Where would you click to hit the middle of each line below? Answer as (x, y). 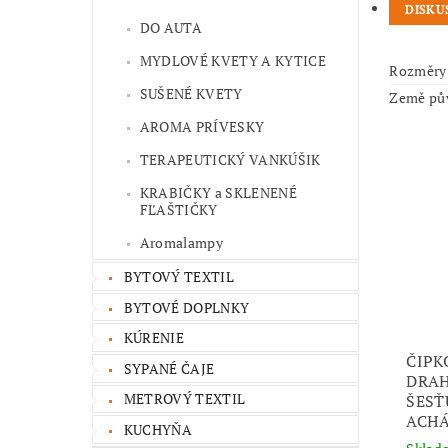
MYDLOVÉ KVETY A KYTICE (232, 61)
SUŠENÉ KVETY (191, 94)
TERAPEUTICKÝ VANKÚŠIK (230, 160)
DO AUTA (171, 28)
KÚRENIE (154, 338)
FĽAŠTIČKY (178, 210)
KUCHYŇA (158, 430)
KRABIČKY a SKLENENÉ (218, 193)
